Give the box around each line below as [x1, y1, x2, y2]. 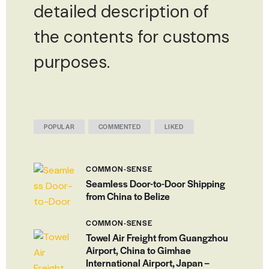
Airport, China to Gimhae [86, 243, 191, 258]
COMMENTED [98, 121, 141, 131]
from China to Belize [86, 189, 170, 204]
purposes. [34, 50, 110, 73]
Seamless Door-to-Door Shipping [86, 177, 225, 191]
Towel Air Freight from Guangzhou [86, 231, 228, 245]
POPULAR [44, 121, 75, 131]
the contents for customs [34, 25, 229, 48]
